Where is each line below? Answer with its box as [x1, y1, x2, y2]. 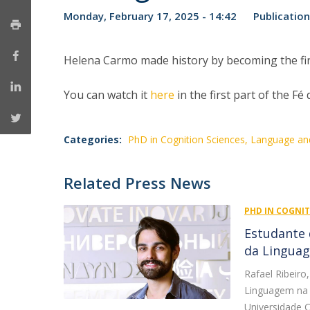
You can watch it [64, 87, 150, 102]
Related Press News [64, 172, 211, 193]
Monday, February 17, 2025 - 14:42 [64, 9, 237, 23]
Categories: [64, 133, 122, 146]
